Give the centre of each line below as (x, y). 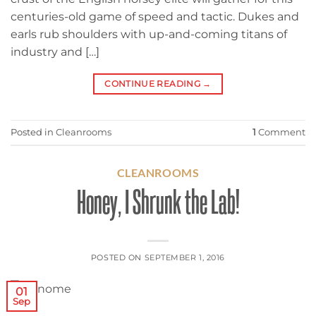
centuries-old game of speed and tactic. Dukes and (155, 17)
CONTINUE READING (154, 84)
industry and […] (55, 52)
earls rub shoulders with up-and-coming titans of (149, 35)
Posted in (33, 132)
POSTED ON (117, 258)
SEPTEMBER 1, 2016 (185, 258)
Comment (281, 132)
